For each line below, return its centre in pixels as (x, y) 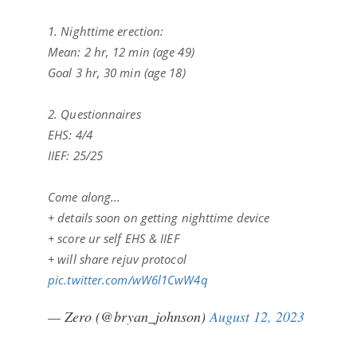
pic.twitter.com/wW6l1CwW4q (128, 279)
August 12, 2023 (257, 316)
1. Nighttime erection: (106, 31)
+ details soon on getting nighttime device (159, 217)
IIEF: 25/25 (76, 155)
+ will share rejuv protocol (117, 259)
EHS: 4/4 (70, 134)
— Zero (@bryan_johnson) (129, 316)
